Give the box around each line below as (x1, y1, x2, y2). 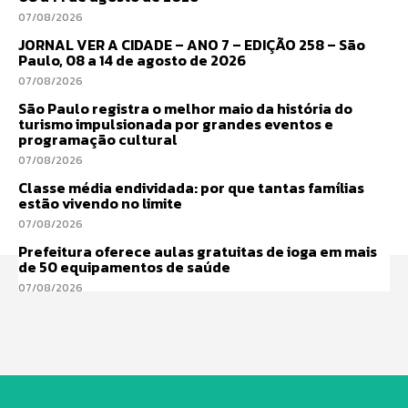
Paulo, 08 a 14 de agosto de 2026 (18, 48, 246, 71)
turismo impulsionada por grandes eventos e (18, 112, 333, 135)
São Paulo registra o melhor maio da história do (18, 97, 352, 119)
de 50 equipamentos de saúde (18, 255, 230, 278)
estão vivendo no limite (18, 191, 182, 214)
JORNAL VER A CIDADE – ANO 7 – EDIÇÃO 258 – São (18, 33, 365, 56)
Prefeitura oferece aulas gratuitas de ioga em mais (18, 240, 377, 262)
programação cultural (18, 127, 178, 150)
